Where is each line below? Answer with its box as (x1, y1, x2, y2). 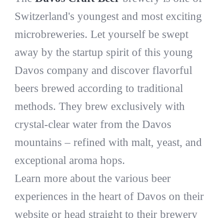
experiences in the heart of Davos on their (14, 190, 204, 202)
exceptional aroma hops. (14, 154, 125, 166)
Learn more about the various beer (14, 172, 171, 184)
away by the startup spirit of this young (14, 46, 193, 58)
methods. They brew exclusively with (14, 100, 185, 112)
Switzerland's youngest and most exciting (14, 10, 202, 22)
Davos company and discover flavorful (14, 64, 192, 76)
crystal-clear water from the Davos (14, 118, 171, 130)
